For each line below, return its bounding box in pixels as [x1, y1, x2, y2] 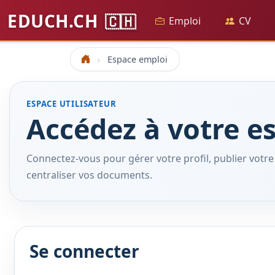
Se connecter [29, 239, 139, 263]
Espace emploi [107, 53, 168, 65]
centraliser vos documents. [26, 168, 153, 182]
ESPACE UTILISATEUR [26, 98, 117, 110]
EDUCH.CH [7, 9, 103, 33]
